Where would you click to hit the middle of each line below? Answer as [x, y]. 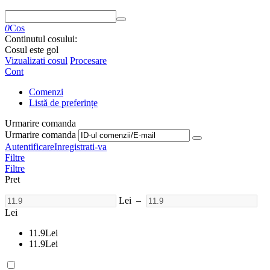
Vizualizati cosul [36, 61]
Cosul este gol [32, 50]
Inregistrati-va [80, 147]
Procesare [88, 61]
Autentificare [30, 147]
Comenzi [46, 92]
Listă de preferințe [63, 103]
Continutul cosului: [41, 39]
